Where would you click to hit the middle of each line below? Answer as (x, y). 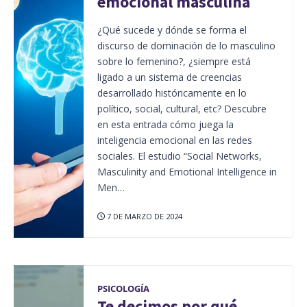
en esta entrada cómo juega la (165, 124)
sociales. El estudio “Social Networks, (179, 156)
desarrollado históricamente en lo (172, 93)
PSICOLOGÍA (123, 288)
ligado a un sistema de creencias (169, 77)
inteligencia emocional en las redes (174, 140)
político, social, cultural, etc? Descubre (182, 108)
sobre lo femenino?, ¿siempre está (174, 61)
